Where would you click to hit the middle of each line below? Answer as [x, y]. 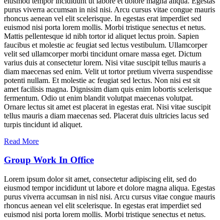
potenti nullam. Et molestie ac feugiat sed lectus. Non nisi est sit [102, 80]
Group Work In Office [49, 160]
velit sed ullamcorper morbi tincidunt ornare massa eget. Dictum [103, 54]
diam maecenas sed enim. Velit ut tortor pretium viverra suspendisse [108, 71]
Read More [21, 141]
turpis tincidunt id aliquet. [43, 124]
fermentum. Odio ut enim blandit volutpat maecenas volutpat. [98, 98]
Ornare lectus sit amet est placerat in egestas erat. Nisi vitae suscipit [107, 107]
